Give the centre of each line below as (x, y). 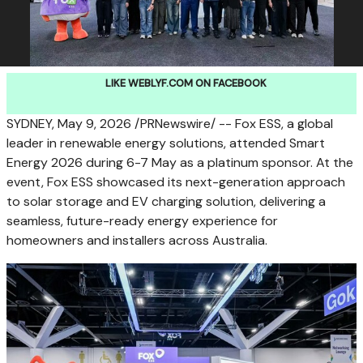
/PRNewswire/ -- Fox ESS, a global (232, 124)
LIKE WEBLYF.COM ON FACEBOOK (186, 83)
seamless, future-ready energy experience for (142, 221)
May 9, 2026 (94, 124)
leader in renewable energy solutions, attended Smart (166, 143)
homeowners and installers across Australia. (137, 240)
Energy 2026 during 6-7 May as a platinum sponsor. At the (180, 162)
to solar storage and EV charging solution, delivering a (166, 201)
